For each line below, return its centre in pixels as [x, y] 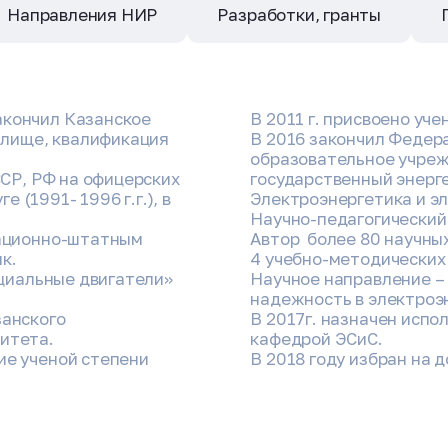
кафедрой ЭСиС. [316, 339]
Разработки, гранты [299, 15]
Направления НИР [82, 15]
